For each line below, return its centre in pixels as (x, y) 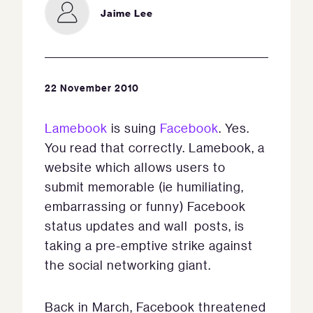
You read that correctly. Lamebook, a (155, 147)
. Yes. (234, 128)
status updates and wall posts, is (145, 226)
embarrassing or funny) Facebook (145, 206)
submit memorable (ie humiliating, (144, 187)
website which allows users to (135, 167)
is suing (134, 128)
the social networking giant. (128, 265)
